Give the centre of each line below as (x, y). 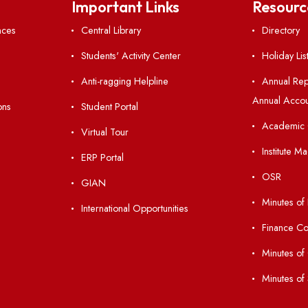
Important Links (174, 144)
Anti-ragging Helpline (173, 227)
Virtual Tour (151, 284)
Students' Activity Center (180, 199)
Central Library (158, 170)
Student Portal (156, 255)
